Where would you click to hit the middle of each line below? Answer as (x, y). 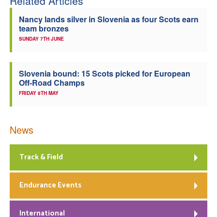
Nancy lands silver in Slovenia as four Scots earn (109, 19)
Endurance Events (50, 185)
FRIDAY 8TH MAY (39, 93)
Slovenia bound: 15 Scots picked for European (105, 73)
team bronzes (44, 28)
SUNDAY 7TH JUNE (41, 39)
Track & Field (41, 157)
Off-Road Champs (52, 82)
